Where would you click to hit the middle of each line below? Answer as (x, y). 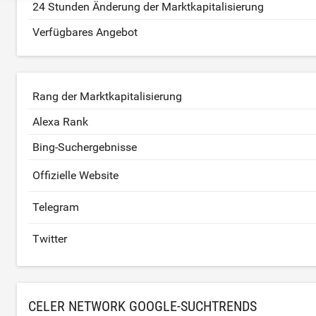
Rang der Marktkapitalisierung (107, 97)
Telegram (56, 207)
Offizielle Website (75, 176)
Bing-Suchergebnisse (85, 147)
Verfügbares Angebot (85, 32)
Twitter (50, 239)
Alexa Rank (60, 122)
